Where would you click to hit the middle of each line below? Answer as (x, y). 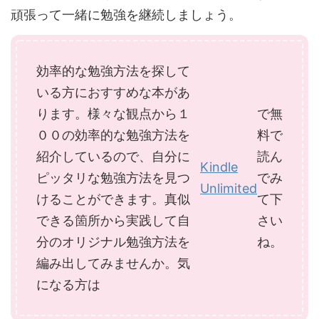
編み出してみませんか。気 (113, 263)
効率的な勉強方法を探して (113, 71)
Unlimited (229, 189)
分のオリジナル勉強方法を (113, 242)
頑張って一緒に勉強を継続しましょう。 (126, 15)
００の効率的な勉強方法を (113, 135)
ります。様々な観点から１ (113, 114)
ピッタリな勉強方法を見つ (113, 178)
